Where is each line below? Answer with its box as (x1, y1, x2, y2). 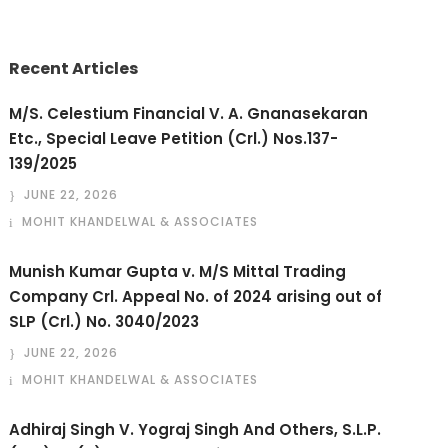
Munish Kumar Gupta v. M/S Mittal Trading (9, 261, 347, 282)
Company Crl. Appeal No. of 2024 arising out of (9, 286, 383, 307)
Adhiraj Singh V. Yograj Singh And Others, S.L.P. (9, 419, 382, 440)
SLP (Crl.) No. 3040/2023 (9, 311, 200, 332)
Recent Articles (9, 57, 139, 80)
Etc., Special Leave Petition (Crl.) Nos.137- (9, 128, 339, 149)
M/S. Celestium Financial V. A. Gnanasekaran (9, 103, 369, 124)
